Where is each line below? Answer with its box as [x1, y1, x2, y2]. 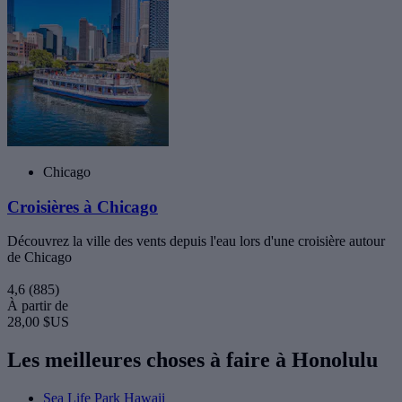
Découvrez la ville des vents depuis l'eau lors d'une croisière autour [7, 233, 385, 249]
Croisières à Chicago [7, 197, 158, 216]
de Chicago [7, 249, 72, 266]
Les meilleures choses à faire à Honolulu [7, 348, 378, 372]
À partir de [7, 298, 68, 314]
